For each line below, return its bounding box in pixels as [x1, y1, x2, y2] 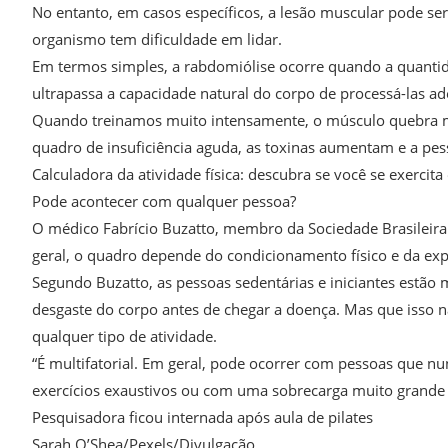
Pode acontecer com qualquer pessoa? [32, 191, 296, 212]
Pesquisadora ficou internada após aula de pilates [32, 407, 373, 428]
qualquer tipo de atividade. [32, 326, 217, 347]
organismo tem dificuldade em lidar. [32, 29, 282, 50]
